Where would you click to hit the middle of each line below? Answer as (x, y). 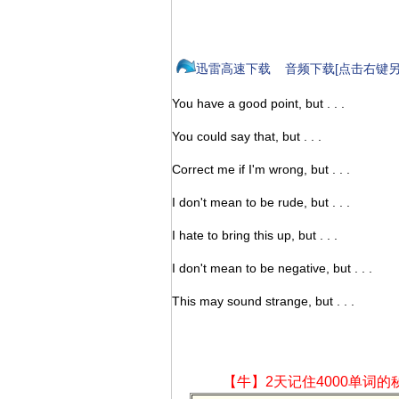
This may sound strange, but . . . (263, 301)
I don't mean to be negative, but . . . (272, 268)
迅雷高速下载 (233, 69)
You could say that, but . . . (247, 136)
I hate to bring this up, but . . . (255, 235)
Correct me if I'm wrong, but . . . (261, 169)
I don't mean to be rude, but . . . (261, 202)
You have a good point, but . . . (258, 103)
